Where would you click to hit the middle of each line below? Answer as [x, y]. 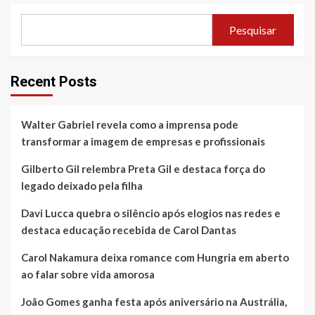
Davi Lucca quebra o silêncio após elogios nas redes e [151, 213]
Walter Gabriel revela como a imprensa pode [130, 125]
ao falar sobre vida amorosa [88, 275]
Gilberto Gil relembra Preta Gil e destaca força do [143, 169]
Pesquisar [253, 30]
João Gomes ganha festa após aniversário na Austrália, [154, 302]
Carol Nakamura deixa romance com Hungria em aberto [155, 258]
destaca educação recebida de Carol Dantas [129, 230]
